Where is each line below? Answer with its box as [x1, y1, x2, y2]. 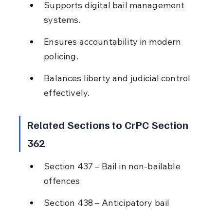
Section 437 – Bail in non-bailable [44, 160, 182, 172]
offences [44, 175, 80, 186]
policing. [44, 50, 78, 62]
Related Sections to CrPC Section [27, 117, 191, 131]
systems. [44, 14, 81, 25]
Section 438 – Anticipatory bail [44, 197, 170, 208]
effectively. [44, 87, 90, 98]
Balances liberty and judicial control [44, 72, 193, 84]
